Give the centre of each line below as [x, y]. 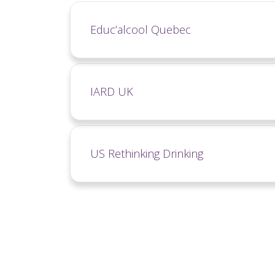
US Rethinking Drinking [147, 153]
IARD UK [112, 91]
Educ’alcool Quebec [141, 29]
